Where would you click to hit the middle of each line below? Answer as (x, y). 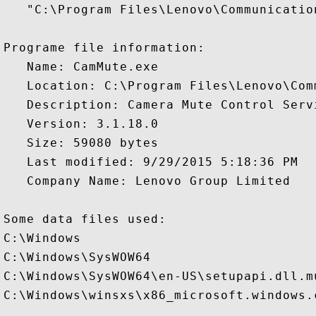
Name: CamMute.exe (81, 67)
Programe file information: (104, 48)
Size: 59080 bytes (81, 143)
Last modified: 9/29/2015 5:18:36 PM (151, 162)
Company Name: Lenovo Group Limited (147, 181)
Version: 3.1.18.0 (81, 124)
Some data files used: (85, 219)
